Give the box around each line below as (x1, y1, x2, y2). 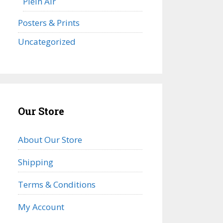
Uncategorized (18, 35, 76, 47)
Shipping (18, 156, 53, 168)
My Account (18, 201, 64, 213)
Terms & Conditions (18, 178, 96, 190)
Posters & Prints (18, 16, 80, 28)
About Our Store (18, 133, 82, 145)
